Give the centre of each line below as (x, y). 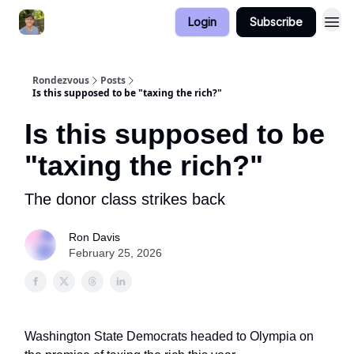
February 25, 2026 (115, 253)
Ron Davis (94, 237)
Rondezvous (61, 80)
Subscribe (276, 22)
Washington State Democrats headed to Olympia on (169, 336)
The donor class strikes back (125, 199)
